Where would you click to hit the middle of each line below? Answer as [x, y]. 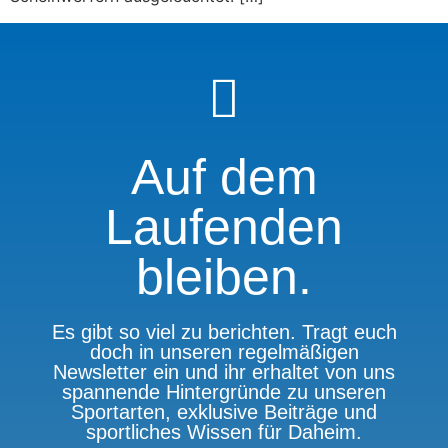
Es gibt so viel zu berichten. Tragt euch [224, 331]
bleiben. [224, 276]
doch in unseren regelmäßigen [224, 351]
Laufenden [224, 226]
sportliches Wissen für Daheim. [224, 431]
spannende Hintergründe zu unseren [224, 391]
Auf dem [224, 176]
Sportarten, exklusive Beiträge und [224, 411]
